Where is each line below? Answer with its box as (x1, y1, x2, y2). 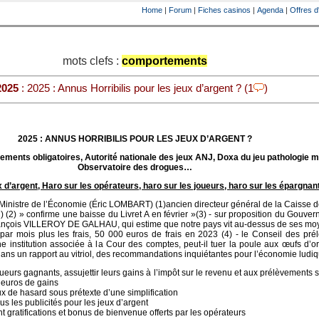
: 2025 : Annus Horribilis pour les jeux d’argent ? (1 (18, 82, 253, 94)
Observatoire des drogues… (77, 162, 192, 172)
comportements (121, 55, 207, 67)
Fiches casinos (198, 6, 251, 14)
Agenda (257, 6, 283, 14)
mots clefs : (62, 55, 122, 67)
